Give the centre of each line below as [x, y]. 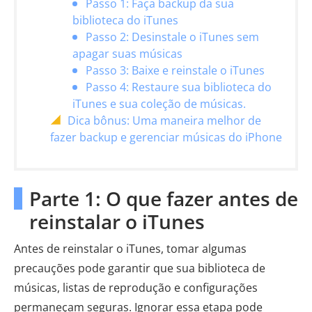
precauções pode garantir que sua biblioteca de [140, 268]
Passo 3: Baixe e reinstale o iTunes [175, 70]
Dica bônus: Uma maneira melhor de [164, 120]
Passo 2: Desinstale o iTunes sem [172, 37]
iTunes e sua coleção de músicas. [159, 104]
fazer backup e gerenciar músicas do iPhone [166, 137]
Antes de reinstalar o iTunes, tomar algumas [130, 249]
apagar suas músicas [127, 54]
